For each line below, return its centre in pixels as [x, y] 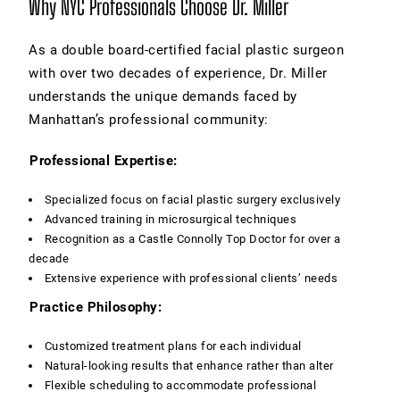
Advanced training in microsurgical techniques [171, 219]
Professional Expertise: [104, 160]
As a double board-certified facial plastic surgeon [186, 50]
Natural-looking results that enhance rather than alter [189, 365]
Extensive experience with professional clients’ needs [191, 278]
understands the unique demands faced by [163, 96]
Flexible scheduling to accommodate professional [180, 385]
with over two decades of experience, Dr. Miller [178, 73]
